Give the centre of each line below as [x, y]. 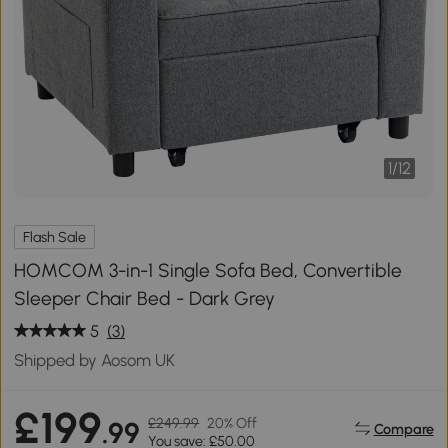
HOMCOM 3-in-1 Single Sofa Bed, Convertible [208, 270]
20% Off [232, 423]
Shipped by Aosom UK [95, 359]
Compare [403, 428]
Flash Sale [55, 237]
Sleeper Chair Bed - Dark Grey [145, 298]
